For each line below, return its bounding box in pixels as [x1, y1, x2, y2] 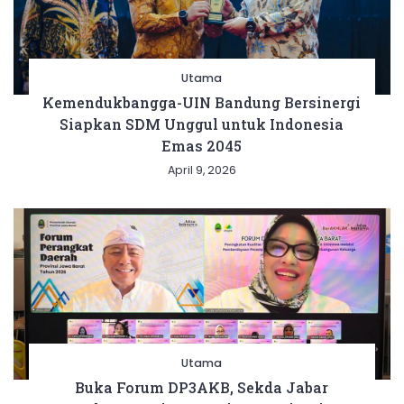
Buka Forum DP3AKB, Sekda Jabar [75, 377, 329, 397]
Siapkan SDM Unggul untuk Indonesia [60, 114, 344, 133]
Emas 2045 [161, 135, 243, 155]
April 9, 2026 [167, 161, 236, 178]
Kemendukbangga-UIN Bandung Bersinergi [42, 92, 362, 112]
